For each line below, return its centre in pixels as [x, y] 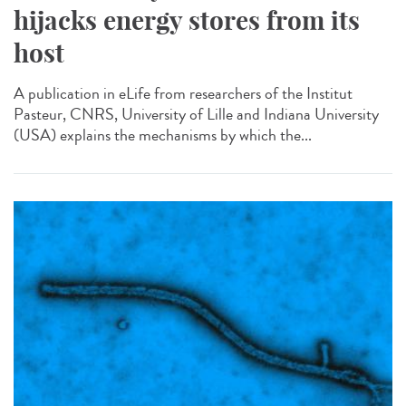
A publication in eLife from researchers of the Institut [183, 93]
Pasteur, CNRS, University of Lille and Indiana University [196, 114]
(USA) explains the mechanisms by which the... [163, 135]
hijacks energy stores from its [187, 20]
